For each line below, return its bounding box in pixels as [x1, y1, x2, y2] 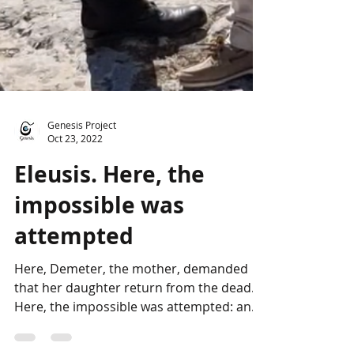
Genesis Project [47, 141, 116, 155]
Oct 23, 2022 [47, 156, 103, 168]
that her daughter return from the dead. [14, 303, 254, 320]
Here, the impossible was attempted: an [14, 322, 251, 339]
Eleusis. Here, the [14, 183, 205, 213]
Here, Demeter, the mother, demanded [14, 284, 248, 301]
